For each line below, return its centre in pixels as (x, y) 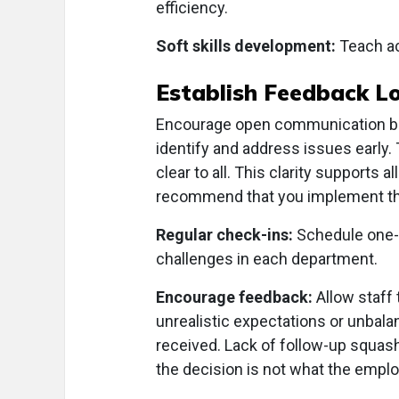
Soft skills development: (246, 46)
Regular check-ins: (224, 235)
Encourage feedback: (234, 297)
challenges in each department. (267, 259)
